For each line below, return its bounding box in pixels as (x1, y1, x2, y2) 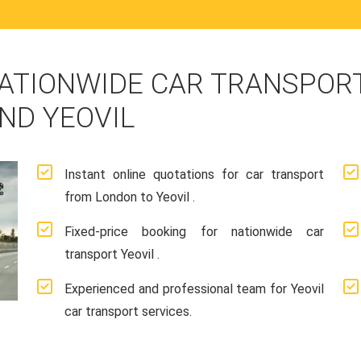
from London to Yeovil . (64, 189, 195, 205)
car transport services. (64, 304, 192, 319)
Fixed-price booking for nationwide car (64, 224, 324, 239)
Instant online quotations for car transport (64, 167, 324, 182)
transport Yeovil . (64, 247, 160, 262)
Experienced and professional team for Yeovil (64, 281, 324, 297)
